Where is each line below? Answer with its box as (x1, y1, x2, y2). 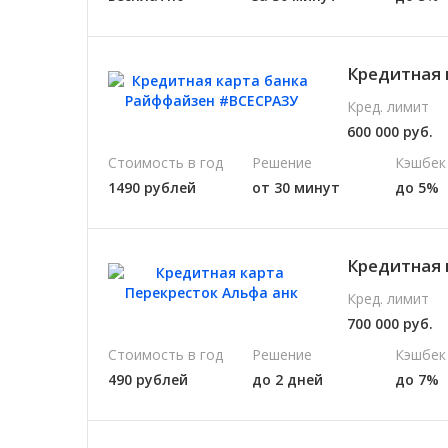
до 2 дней (251, 369, 323, 389)
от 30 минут (251, 177, 340, 197)
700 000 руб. (347, 313, 434, 333)
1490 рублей (108, 177, 196, 197)
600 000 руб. (347, 121, 434, 141)
